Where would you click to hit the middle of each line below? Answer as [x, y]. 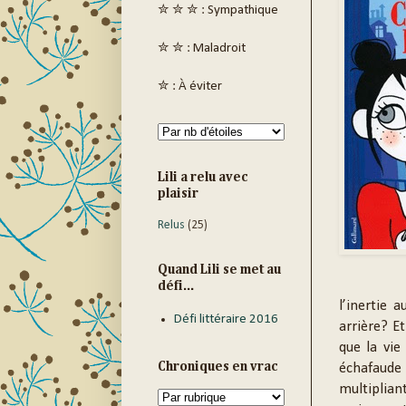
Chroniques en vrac [217, 366]
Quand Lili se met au [219, 270]
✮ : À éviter [189, 87]
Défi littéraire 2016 [227, 319]
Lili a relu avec [203, 178]
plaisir [178, 194]
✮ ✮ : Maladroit [201, 49]
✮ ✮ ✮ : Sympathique [217, 11]
